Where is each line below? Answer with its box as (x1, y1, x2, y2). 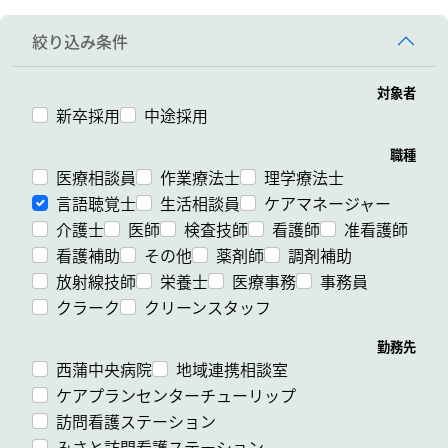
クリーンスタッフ (144, 295, 271, 319)
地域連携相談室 (176, 357, 288, 381)
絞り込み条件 (32, 28, 128, 53)
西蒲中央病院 (56, 357, 152, 381)
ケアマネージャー (264, 191, 391, 215)
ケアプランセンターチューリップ (56, 383, 296, 407)
